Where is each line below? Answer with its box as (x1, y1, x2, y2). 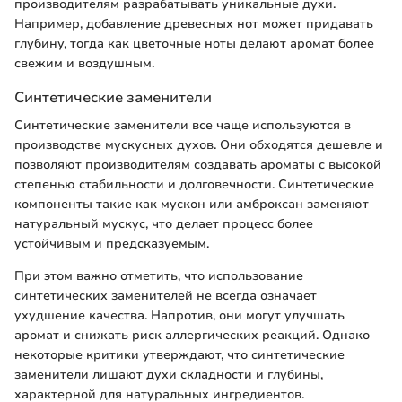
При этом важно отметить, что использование (14, 267, 303, 285)
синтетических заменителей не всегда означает (14, 287, 317, 305)
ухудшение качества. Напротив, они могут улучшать (14, 307, 345, 325)
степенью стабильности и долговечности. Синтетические (14, 176, 374, 194)
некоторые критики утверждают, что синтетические (14, 346, 345, 364)
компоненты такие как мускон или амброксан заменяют (14, 196, 369, 214)
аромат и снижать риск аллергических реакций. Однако (14, 327, 370, 345)
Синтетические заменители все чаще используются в (14, 117, 351, 135)
